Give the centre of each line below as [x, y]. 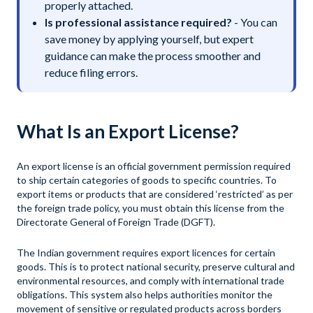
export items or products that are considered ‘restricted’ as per [155, 194]
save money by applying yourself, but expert [149, 39]
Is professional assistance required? [138, 22]
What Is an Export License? [128, 131]
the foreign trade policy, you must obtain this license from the [151, 208]
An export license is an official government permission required [154, 166]
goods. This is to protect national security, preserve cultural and [156, 267]
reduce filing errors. [91, 72]
